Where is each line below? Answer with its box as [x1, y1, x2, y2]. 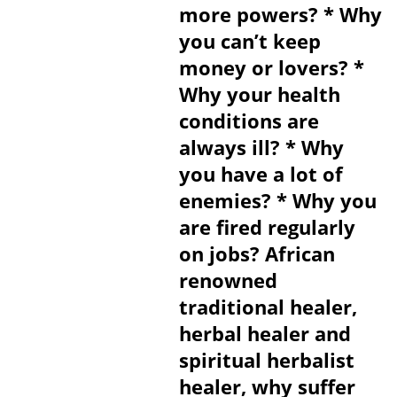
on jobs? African [178, 240, 335, 267]
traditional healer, [178, 293, 357, 320]
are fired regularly [178, 214, 355, 240]
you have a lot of [178, 160, 343, 187]
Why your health [178, 81, 340, 107]
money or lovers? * [178, 54, 364, 81]
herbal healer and [178, 320, 351, 346]
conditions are [178, 107, 319, 134]
